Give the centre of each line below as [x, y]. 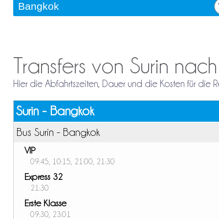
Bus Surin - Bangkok [58, 132]
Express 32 [43, 176]
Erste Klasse [45, 203]
